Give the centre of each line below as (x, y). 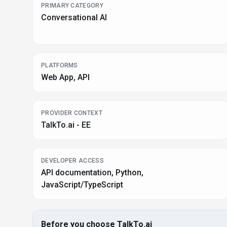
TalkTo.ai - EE (66, 125)
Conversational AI (74, 17)
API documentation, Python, (92, 173)
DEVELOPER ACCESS (72, 161)
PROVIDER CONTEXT (72, 113)
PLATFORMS (60, 65)
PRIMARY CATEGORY (72, 6)
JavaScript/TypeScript (82, 185)
